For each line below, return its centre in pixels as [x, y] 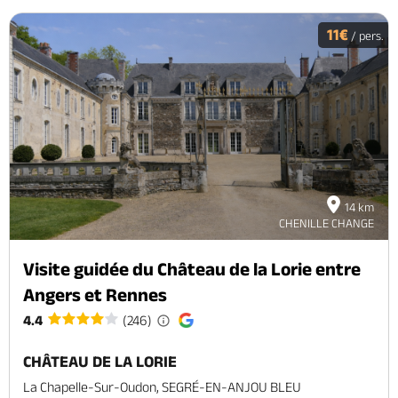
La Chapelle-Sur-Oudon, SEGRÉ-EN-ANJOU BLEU [162, 387]
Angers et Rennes [95, 295]
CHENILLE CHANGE [326, 223]
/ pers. [366, 35]
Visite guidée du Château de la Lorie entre [192, 269]
